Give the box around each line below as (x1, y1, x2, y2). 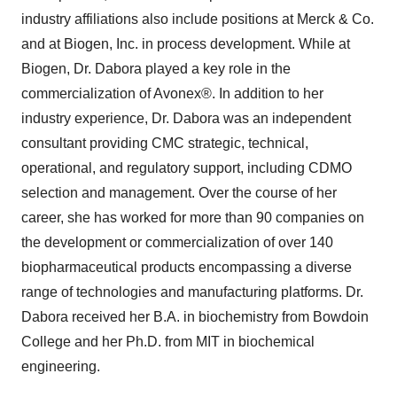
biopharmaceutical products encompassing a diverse (21, 260, 352, 275)
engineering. (21, 359, 100, 374)
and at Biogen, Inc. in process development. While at (21, 36, 350, 51)
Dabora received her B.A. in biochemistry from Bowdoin (21, 309, 369, 324)
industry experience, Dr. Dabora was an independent (21, 111, 351, 126)
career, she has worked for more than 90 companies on (21, 210, 364, 225)
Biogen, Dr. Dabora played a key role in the (21, 61, 291, 76)
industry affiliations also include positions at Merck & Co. (21, 12, 374, 27)
